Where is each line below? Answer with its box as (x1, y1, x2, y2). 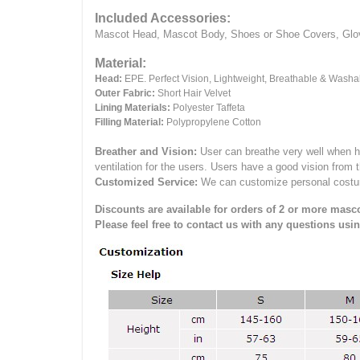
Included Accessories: (95, 11, 231, 26)
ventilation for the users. (95, 161, 211, 174)
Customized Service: (95, 176, 198, 189)
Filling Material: (95, 117, 164, 129)
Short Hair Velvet (155, 88, 233, 100)
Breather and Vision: (95, 145, 197, 158)
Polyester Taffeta (170, 102, 247, 114)
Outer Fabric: (95, 88, 155, 100)
